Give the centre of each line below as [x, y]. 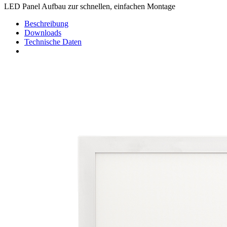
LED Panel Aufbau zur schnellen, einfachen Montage [90, 7]
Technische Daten [53, 42]
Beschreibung [46, 24]
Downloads [43, 33]
